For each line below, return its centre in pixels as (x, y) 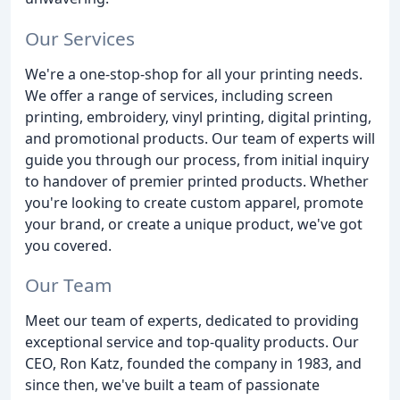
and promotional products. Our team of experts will (200, 138)
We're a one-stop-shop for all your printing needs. (194, 74)
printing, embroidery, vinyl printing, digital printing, (198, 117)
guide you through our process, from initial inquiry (197, 159)
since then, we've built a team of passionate (172, 385)
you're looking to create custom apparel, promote (194, 202)
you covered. (68, 245)
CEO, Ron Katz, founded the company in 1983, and (193, 364)
